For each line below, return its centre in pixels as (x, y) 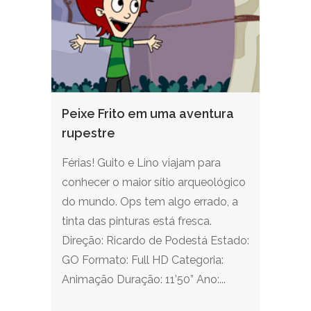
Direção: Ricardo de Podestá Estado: (155, 241)
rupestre (89, 133)
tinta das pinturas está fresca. (137, 221)
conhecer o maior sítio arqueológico (154, 182)
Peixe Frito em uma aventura (148, 114)
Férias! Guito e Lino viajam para (141, 163)
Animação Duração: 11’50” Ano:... (144, 279)
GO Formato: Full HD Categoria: (143, 260)
